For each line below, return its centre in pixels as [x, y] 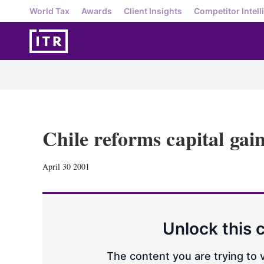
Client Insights [153, 11]
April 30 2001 [66, 166]
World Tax [49, 11]
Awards [97, 11]
